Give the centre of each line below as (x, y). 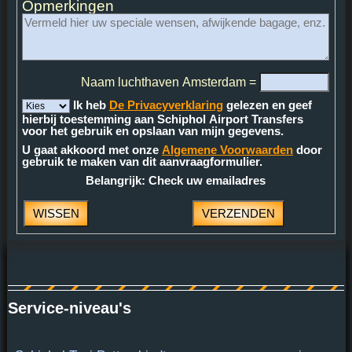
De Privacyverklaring (166, 105)
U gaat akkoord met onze (92, 150)
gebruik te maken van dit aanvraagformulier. (143, 162)
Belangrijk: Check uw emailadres (176, 181)
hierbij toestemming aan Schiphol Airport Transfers (163, 119)
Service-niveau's (70, 308)
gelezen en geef (267, 105)
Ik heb (91, 105)
